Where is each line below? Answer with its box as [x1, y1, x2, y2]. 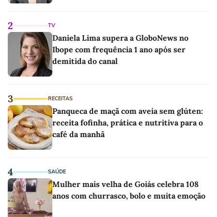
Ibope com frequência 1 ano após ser [52, 45, 186, 55]
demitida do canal [52, 56, 118, 66]
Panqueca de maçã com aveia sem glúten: [52, 106, 203, 116]
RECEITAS [48, 95, 73, 103]
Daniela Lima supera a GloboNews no [52, 33, 188, 43]
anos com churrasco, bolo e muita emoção [52, 191, 205, 201]
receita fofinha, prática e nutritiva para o [52, 118, 203, 128]
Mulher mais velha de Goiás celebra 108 [52, 179, 199, 189]
